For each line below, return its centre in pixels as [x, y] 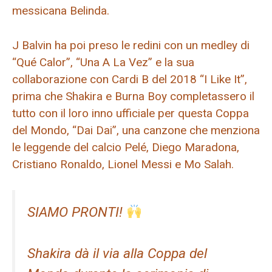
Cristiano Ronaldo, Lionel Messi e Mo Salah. [123, 164]
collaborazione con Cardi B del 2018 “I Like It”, [130, 79]
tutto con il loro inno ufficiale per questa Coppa [131, 113]
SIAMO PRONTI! [77, 212]
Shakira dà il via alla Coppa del [117, 254]
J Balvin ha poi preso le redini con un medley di [131, 45]
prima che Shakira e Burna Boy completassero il [133, 96]
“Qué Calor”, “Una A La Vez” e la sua [103, 62]
